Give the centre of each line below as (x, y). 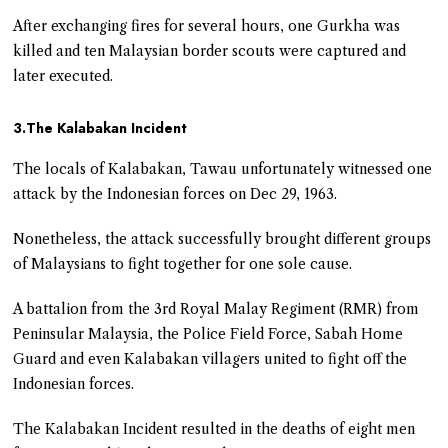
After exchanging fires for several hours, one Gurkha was (207, 26)
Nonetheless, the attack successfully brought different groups (222, 239)
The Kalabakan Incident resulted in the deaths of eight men (214, 429)
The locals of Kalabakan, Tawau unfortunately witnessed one (223, 169)
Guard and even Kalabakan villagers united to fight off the (210, 359)
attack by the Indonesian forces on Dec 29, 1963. (175, 194)
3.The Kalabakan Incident (100, 128)
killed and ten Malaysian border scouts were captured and (210, 51)
